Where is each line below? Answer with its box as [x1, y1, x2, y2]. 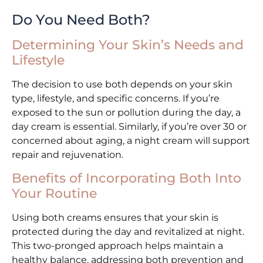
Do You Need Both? [12, 11, 150, 29]
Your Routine [12, 185, 97, 201]
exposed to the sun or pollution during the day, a [12, 107, 241, 119]
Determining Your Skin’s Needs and [12, 37, 244, 53]
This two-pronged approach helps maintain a [12, 240, 223, 251]
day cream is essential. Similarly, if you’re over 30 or [12, 121, 247, 133]
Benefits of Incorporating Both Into [12, 170, 241, 186]
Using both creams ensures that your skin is [12, 211, 218, 223]
